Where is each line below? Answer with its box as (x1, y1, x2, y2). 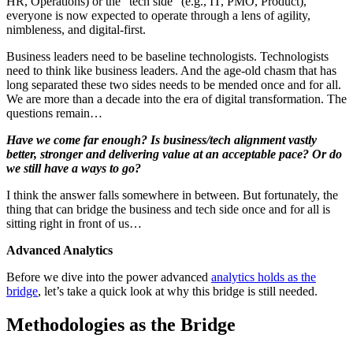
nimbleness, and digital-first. (6, 22, 146, 36)
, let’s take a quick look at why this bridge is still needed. (38, 284, 318, 298)
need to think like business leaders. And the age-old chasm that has (6, 63, 336, 77)
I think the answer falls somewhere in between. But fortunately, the (6, 188, 338, 202)
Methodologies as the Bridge (6, 314, 236, 335)
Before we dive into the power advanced (6, 269, 211, 284)
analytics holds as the (211, 269, 316, 284)
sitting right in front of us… (6, 216, 142, 230)
